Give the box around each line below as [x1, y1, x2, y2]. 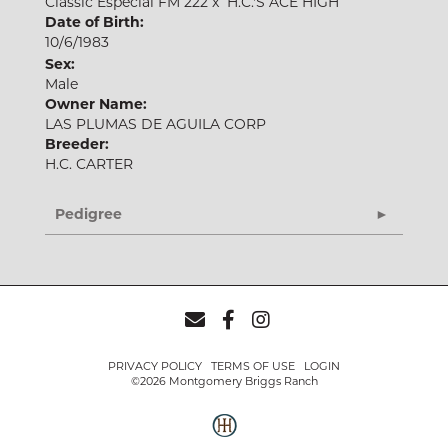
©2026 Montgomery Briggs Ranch [130, 374, 318, 388]
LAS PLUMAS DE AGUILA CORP [45, 115, 266, 133]
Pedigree [55, 205, 122, 223]
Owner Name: [45, 95, 147, 113]
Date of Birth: [45, 13, 144, 31]
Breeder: [45, 135, 109, 153]
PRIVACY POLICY [108, 359, 202, 373]
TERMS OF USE [211, 359, 295, 373]
